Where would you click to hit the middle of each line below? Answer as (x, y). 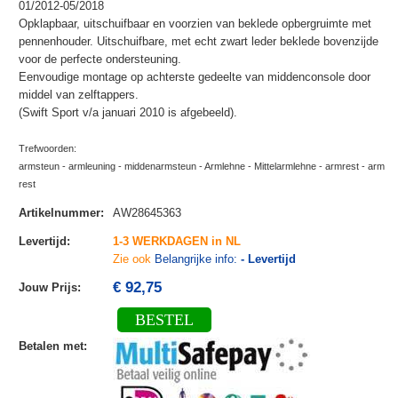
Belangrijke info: (197, 259)
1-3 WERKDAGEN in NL (176, 242)
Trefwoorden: (47, 149)
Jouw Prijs (48, 288)
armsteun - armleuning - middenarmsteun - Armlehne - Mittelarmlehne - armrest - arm (201, 167)
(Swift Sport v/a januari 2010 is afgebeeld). (127, 113)
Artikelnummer (59, 213)
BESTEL (164, 320)
